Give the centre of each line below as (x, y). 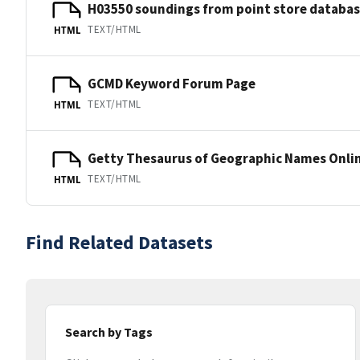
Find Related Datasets (119, 242)
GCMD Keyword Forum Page (172, 83)
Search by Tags (109, 332)
